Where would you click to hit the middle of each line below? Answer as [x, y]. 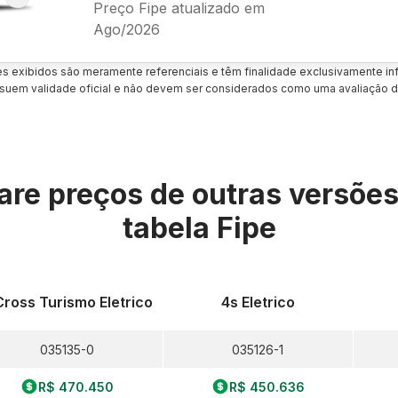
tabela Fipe [199, 228]
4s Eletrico [258, 302]
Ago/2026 [126, 29]
